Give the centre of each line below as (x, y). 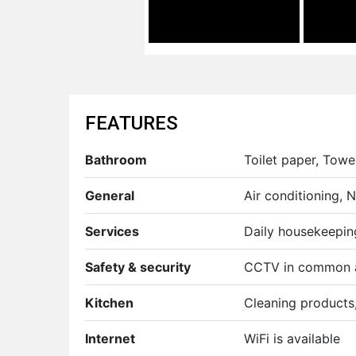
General (110, 195)
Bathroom (116, 159)
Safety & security (138, 267)
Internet (110, 338)
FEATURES (132, 123)
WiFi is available (292, 338)
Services (112, 231)
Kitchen (109, 302)
